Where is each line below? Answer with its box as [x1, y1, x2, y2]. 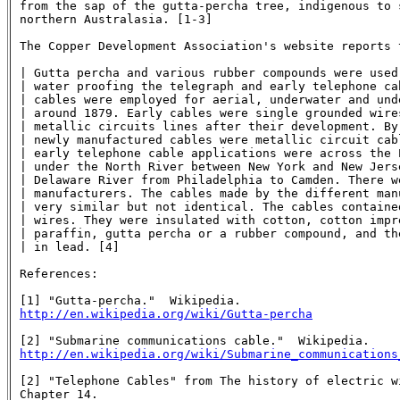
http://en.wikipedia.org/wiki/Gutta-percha [20, 306, 312, 321]
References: [20, 266, 98, 280]
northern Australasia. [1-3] [20, 12, 212, 26]
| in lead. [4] [20, 239, 120, 254]
